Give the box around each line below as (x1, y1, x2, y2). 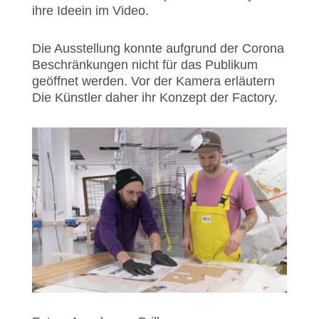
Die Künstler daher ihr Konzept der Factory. (31, 90, 278, 105)
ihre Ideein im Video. (31, 4, 152, 18)
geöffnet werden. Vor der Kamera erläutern (31, 74, 275, 88)
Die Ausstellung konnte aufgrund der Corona (31, 41, 284, 56)
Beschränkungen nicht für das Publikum (31, 58, 258, 72)
